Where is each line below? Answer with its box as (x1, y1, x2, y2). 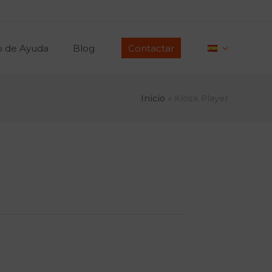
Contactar (128, 42, 174, 54)
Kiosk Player (174, 93, 228, 103)
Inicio (141, 93, 165, 103)
